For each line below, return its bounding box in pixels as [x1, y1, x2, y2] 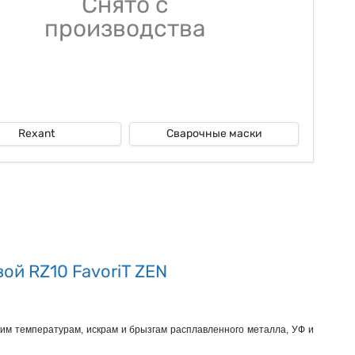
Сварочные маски [166, 127, 262, 140]
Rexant [18, 127, 55, 140]
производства [44, 13, 206, 43]
